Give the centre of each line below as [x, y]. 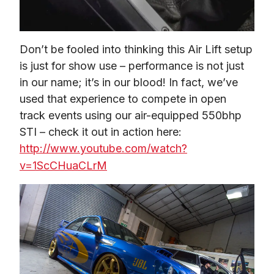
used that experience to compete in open [123, 98]
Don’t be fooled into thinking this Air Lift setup [136, 49]
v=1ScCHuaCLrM [63, 165]
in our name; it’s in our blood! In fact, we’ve [129, 82]
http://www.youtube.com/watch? [103, 148]
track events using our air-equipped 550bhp [131, 115]
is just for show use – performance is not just [132, 65]
